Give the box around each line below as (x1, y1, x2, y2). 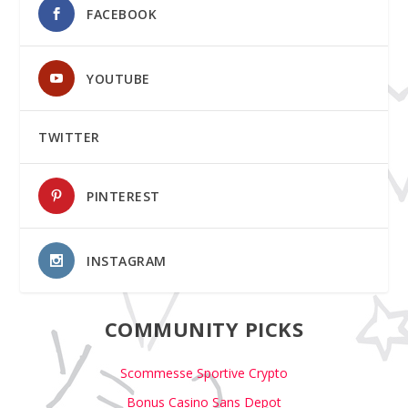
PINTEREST (87, 187, 160, 205)
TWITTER (38, 127, 100, 146)
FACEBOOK (87, 5, 158, 23)
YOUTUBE (87, 69, 150, 87)
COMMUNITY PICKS (104, 314, 304, 342)
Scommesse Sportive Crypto (120, 363, 288, 382)
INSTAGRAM (87, 251, 167, 270)
